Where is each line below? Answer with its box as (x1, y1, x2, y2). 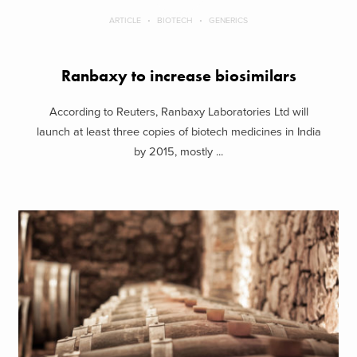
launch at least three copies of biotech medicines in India (36, 124, 321, 139)
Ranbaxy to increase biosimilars (61, 66, 296, 86)
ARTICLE (109, 15, 141, 25)
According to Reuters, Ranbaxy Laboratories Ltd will (49, 104, 308, 119)
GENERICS (209, 15, 248, 25)
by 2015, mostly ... (134, 144, 223, 159)
